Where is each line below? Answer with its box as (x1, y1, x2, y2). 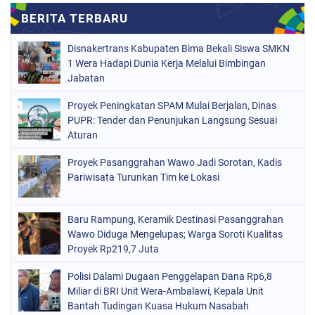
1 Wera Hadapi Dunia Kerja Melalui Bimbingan (67, 57, 266, 69)
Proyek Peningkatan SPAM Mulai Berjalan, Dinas (67, 99, 276, 111)
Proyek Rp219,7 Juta (67, 243, 159, 255)
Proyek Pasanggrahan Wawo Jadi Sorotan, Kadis (67, 156, 282, 168)
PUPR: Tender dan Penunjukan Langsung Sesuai (67, 114, 277, 126)
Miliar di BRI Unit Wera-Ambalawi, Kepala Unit (67, 285, 264, 297)
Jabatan (67, 72, 105, 84)
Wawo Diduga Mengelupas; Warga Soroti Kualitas (67, 228, 283, 240)
